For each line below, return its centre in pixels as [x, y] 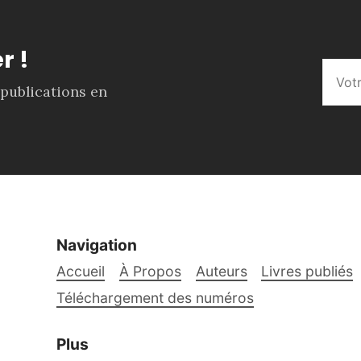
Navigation [97, 245]
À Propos [150, 272]
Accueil [81, 272]
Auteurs [221, 272]
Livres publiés [307, 272]
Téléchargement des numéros [156, 297]
